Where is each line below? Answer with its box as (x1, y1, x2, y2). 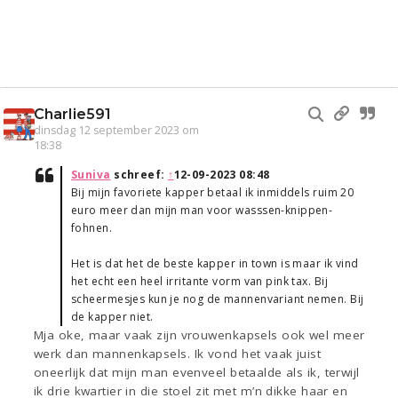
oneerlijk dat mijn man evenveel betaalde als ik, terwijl (34, 364, 360, 381)
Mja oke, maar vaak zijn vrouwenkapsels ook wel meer (34, 327, 365, 344)
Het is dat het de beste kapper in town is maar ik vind (71, 256, 359, 272)
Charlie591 (34, 106, 111, 123)
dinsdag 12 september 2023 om (34, 123, 199, 139)
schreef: (110, 167, 169, 183)
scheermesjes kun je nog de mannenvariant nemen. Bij (71, 291, 364, 307)
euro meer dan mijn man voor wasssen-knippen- (71, 203, 333, 219)
